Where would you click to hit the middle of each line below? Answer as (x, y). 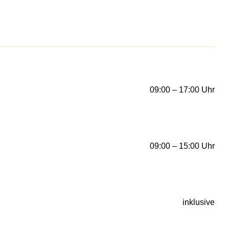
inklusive (199, 202)
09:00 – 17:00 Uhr (182, 90)
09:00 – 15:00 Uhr (182, 146)
